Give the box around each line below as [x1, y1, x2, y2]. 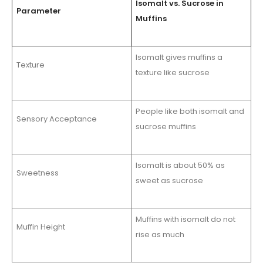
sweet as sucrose [135, 175, 203, 187]
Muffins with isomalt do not [135, 214, 235, 225]
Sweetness [16, 167, 59, 179]
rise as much [135, 229, 184, 241]
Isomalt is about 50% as [135, 160, 225, 171]
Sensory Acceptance [16, 113, 97, 125]
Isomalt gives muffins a [135, 52, 222, 63]
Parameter [16, 5, 61, 17]
